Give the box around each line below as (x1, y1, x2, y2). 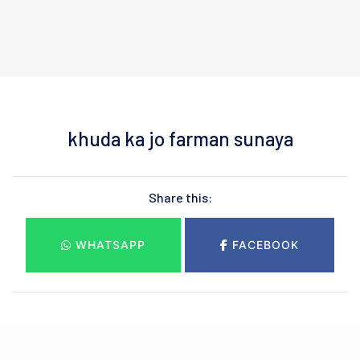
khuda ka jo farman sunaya (67, 127, 293, 150)
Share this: (148, 190, 212, 205)
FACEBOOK (228, 238, 299, 252)
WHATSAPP (72, 238, 145, 252)
